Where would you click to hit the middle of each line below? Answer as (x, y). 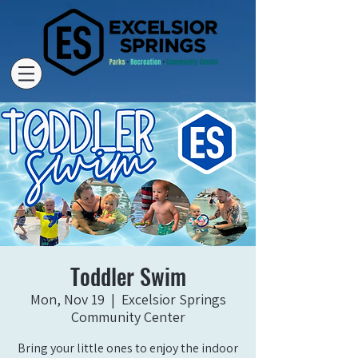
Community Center (128, 317)
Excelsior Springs (173, 299)
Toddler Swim (128, 276)
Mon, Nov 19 (67, 299)
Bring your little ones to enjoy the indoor (128, 348)
